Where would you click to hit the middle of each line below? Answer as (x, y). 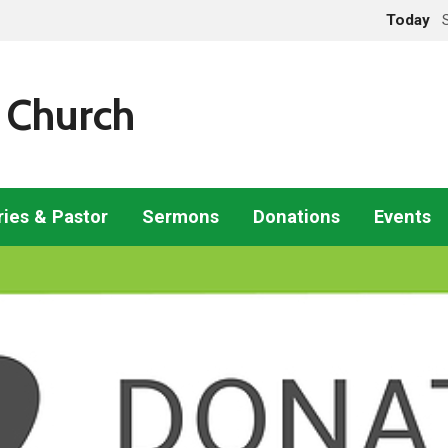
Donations (296, 216)
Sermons (180, 216)
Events (402, 216)
